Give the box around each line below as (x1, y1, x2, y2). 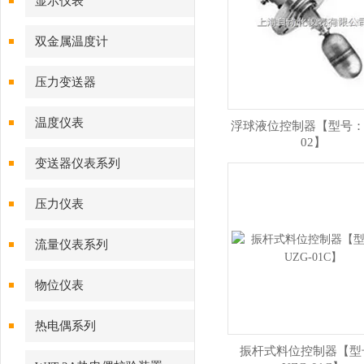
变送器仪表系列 (35, 157, 120, 170)
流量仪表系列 (35, 238, 108, 251)
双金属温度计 (35, 35, 108, 48)
